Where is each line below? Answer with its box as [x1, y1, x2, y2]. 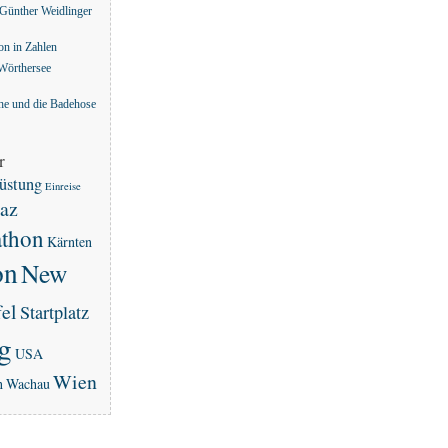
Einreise [45, 178, 81, 193]
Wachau [6, 373, 50, 393]
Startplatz [20, 299, 89, 324]
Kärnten [47, 231, 92, 251]
